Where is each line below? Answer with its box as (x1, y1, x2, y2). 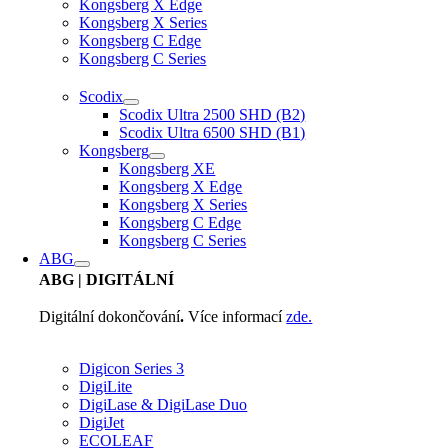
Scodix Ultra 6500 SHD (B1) (119, 124, 306, 141)
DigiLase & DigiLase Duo (79, 396, 248, 413)
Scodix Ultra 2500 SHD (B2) (119, 106, 306, 123)
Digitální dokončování (39, 308, 181, 325)
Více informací (184, 308, 287, 325)
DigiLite (79, 378, 133, 395)
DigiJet (79, 414, 125, 431)
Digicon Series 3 (79, 360, 185, 377)
